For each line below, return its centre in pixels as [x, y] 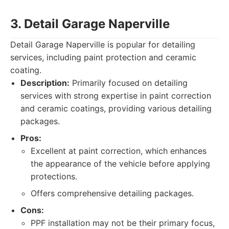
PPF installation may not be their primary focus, [123, 223]
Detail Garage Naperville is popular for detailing [103, 44]
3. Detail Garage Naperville [90, 24]
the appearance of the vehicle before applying [120, 164]
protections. [54, 176]
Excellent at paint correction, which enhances [119, 151]
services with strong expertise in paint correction [116, 96]
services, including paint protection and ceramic [103, 57]
